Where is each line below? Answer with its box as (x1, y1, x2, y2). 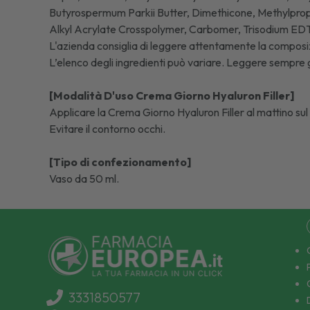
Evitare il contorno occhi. (49, 122, 166, 136)
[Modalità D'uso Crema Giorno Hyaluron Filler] (49, 89, 295, 102)
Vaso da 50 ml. (49, 172, 120, 185)
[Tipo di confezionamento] (49, 155, 192, 169)
